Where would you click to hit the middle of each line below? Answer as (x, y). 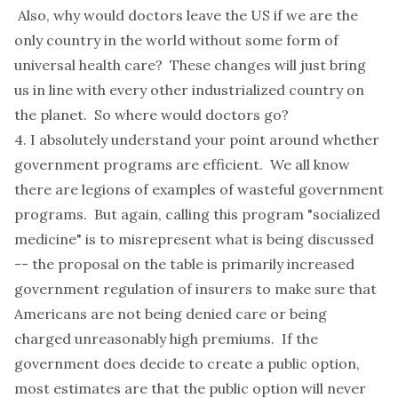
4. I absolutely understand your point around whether (197, 139)
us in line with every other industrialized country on (189, 90)
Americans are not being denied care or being (171, 314)
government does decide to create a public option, (187, 363)
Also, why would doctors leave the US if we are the (186, 15)
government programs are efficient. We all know (182, 164)
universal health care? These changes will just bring (190, 65)
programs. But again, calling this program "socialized (197, 214)
